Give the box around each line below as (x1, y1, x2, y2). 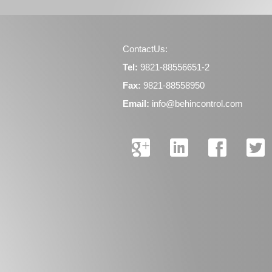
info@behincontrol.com (152, 98, 243, 109)
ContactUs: (123, 44, 168, 54)
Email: (123, 98, 149, 109)
